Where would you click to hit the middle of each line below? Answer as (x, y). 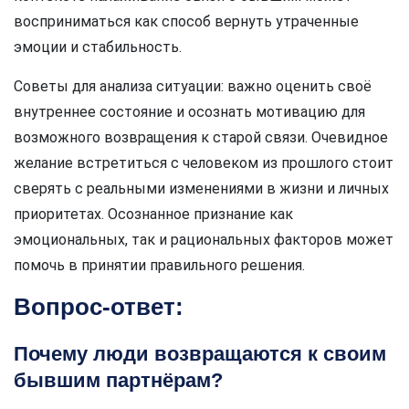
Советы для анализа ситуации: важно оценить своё (193, 86)
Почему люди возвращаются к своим (200, 353)
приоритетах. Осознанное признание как (153, 214)
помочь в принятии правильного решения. (159, 265)
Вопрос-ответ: (99, 306)
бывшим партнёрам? (118, 380)
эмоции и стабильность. (98, 47)
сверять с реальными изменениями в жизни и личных (201, 188)
